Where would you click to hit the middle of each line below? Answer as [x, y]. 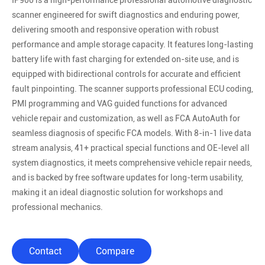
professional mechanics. [57, 207]
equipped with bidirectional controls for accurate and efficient [126, 74]
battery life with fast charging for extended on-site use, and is [125, 59]
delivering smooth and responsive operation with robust [115, 30]
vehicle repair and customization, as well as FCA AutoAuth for [126, 118]
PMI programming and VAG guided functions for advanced [119, 104]
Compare [115, 251]
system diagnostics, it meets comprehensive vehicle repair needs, [132, 163]
